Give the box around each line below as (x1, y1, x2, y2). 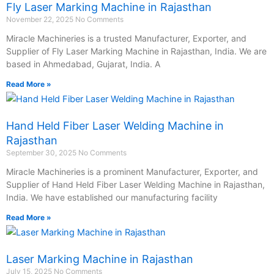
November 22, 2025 (6, 14, 75, 24)
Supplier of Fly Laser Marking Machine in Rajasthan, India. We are (6, 45, 267, 56)
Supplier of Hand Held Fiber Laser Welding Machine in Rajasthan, (6, 179, 265, 190)
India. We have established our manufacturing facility (6, 191, 218, 202)
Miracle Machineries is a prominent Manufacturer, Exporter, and (6, 166, 258, 177)
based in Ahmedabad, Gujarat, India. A (6, 58, 160, 69)
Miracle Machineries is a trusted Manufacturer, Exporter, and (6, 32, 246, 43)
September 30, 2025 (6, 147, 78, 157)
